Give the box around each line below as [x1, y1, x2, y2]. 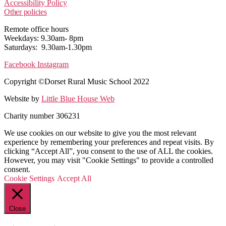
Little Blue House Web [41, 94, 115, 103]
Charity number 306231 [4, 111, 80, 120]
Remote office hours [4, 24, 69, 33]
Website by [4, 94, 41, 103]
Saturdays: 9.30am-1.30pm [4, 42, 92, 51]
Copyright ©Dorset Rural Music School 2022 [4, 77, 149, 86]
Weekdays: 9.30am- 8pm [4, 33, 83, 42]
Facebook [4, 60, 35, 69]
